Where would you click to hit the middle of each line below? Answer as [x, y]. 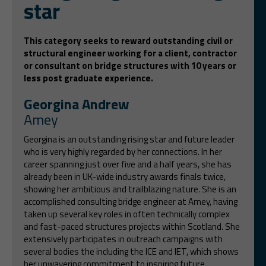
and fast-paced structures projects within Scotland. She [132, 226]
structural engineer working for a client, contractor [130, 53]
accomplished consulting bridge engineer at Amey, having [131, 201]
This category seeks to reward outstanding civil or [128, 40]
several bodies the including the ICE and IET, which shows [131, 251]
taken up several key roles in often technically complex [127, 214]
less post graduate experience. [88, 78]
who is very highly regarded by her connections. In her [123, 151]
